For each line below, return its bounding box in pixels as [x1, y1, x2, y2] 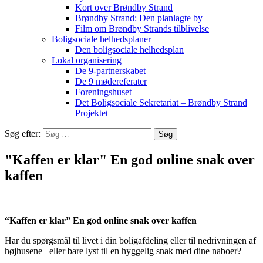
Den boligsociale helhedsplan [75, 45, 184, 55]
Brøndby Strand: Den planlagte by [75, 13, 203, 23]
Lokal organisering [52, 55, 122, 65]
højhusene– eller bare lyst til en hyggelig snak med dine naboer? [5, 245, 241, 256]
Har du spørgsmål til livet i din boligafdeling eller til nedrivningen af [5, 235, 256, 245]
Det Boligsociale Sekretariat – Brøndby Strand [75, 97, 247, 107]
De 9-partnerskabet [75, 66, 146, 76]
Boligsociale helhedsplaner [52, 34, 151, 44]
